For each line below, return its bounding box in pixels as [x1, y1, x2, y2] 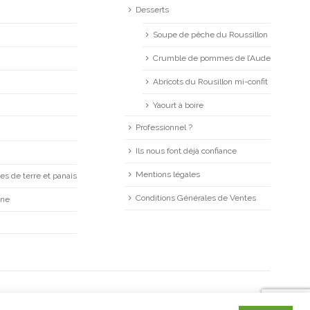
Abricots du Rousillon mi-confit [152, 77, 268, 87]
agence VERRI [210, 298, 271, 309]
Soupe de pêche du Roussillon [152, 30, 268, 40]
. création [171, 298, 211, 309]
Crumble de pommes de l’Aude [152, 53, 271, 64]
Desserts [135, 5, 169, 15]
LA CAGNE [127, 298, 172, 309]
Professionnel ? [135, 122, 192, 133]
